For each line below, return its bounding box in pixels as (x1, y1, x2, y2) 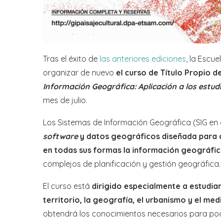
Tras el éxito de (43, 54, 100, 64)
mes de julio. (43, 95, 87, 106)
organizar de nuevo (43, 68, 116, 78)
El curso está (43, 181, 92, 191)
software (43, 131, 78, 142)
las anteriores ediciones (100, 54, 186, 64)
